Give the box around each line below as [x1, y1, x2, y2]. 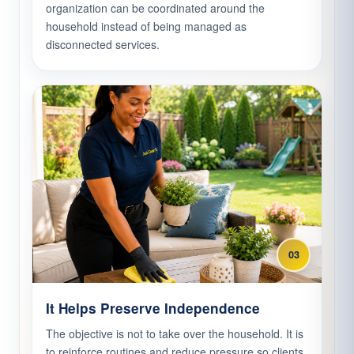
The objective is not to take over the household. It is [46, 326, 303, 342]
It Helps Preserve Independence [46, 299, 260, 318]
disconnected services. [46, 36, 160, 53]
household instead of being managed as [46, 18, 247, 35]
